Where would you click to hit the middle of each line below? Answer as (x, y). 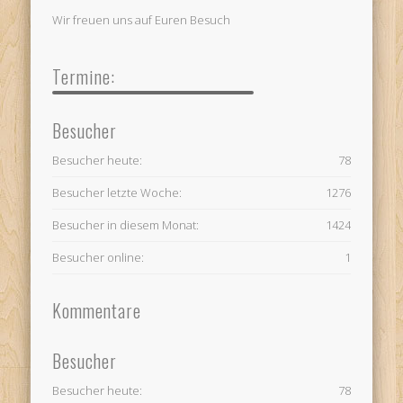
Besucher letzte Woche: (117, 193)
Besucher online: (99, 258)
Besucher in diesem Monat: (126, 225)
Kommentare (97, 311)
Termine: (84, 76)
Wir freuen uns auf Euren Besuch (142, 19)
